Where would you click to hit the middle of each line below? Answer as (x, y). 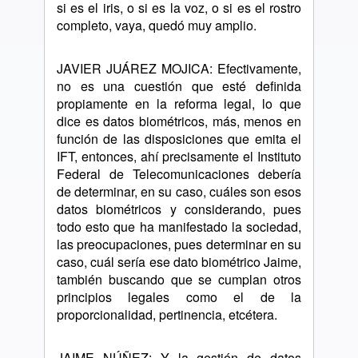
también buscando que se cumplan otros (179, 279)
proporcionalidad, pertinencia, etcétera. (167, 314)
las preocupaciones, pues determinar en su (179, 244)
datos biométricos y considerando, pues (179, 209)
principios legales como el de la (179, 297)
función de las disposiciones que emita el (179, 139)
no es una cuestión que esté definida (179, 86)
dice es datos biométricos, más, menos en (179, 121)
